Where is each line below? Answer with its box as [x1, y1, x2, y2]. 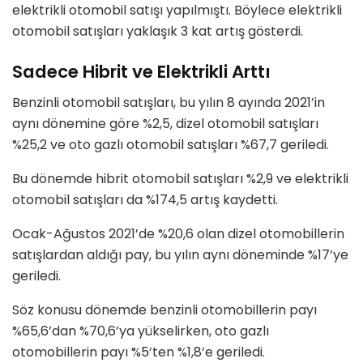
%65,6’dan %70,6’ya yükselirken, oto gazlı [12, 322, 269, 341]
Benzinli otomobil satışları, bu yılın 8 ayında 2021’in [12, 93, 325, 113]
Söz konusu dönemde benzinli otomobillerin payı [12, 301, 317, 320]
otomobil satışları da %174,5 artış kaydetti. [12, 190, 278, 210]
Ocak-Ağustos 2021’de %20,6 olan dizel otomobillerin [12, 224, 344, 244]
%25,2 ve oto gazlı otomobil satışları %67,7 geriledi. [12, 135, 329, 155]
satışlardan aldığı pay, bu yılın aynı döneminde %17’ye [12, 246, 348, 265]
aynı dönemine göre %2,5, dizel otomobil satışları [12, 114, 318, 134]
